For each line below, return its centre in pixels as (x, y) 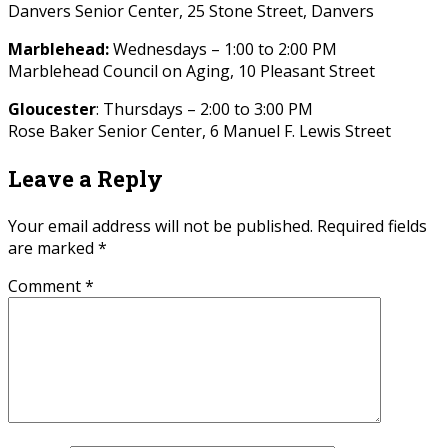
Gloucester (52, 108)
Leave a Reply (85, 178)
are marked (53, 247)
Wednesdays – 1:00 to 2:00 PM (225, 48)
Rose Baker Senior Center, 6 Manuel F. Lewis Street (199, 130)
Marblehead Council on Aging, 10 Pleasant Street (191, 70)
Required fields (372, 225)
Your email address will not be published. (160, 225)
